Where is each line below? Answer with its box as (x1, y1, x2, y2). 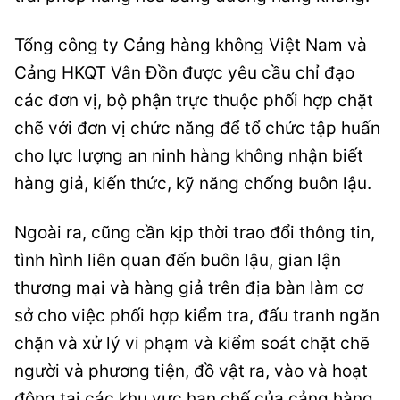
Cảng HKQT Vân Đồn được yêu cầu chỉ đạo (14, 62, 354, 84)
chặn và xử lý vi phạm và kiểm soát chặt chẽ (14, 333, 370, 354)
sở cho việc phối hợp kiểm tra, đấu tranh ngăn (14, 305, 379, 327)
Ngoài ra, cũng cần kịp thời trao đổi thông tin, (14, 222, 375, 244)
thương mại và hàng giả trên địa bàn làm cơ (14, 278, 363, 299)
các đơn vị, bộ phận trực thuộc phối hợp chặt (14, 90, 373, 112)
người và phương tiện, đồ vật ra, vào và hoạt (14, 361, 368, 382)
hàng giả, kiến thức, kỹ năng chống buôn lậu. (14, 173, 371, 195)
